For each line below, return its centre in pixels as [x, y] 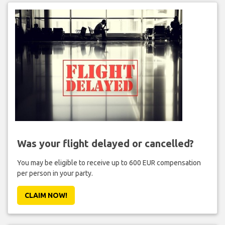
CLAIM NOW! [46, 195]
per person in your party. [55, 173]
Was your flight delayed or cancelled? [105, 143]
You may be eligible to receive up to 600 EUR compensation [109, 162]
